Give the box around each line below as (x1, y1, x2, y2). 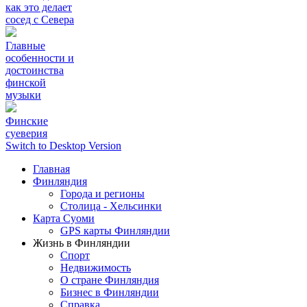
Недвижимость (60, 262, 131, 274)
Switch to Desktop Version (5, 140, 121, 152)
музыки (5, 89, 41, 101)
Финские (5, 115, 48, 127)
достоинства (5, 64, 64, 77)
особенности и (5, 52, 74, 64)
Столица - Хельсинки (60, 200, 162, 212)
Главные (5, 40, 45, 52)
